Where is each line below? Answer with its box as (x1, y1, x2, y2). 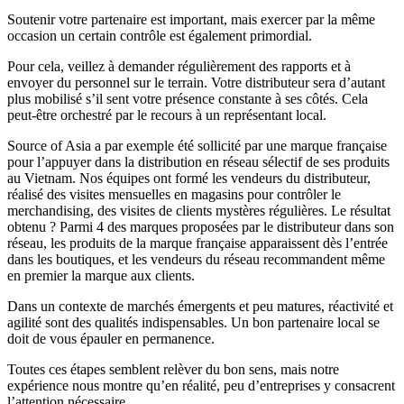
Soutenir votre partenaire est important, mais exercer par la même (7, 11, 375, 27)
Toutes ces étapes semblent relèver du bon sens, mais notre (7, 361, 339, 377)
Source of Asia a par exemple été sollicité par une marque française (7, 137, 387, 153)
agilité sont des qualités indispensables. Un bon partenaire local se (7, 314, 380, 330)
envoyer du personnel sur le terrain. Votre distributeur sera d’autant (7, 74, 385, 90)
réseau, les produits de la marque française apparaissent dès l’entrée (7, 234, 388, 251)
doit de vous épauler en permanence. (7, 330, 215, 346)
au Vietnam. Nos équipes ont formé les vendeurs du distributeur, (7, 170, 371, 186)
